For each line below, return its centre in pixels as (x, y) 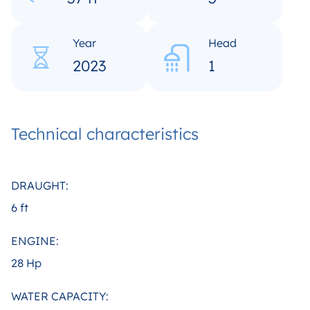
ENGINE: (35, 241)
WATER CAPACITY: (60, 296)
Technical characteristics (105, 134)
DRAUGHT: (40, 185)
